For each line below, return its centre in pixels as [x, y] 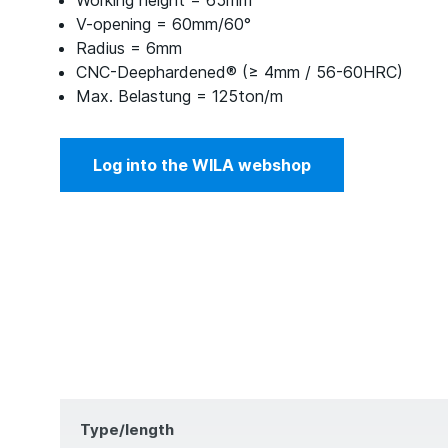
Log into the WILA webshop [202, 165]
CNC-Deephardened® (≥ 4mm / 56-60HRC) [239, 72]
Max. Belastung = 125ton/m [179, 96]
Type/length [127, 429]
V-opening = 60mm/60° [163, 24]
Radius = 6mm [129, 48]
